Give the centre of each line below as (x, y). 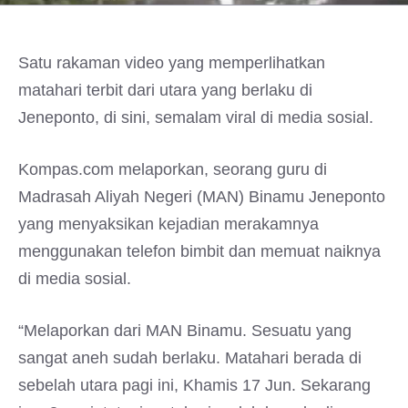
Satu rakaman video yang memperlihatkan (172, 63)
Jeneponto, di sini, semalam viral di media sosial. (196, 117)
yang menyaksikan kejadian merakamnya (168, 224)
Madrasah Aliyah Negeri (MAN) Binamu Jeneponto (202, 197)
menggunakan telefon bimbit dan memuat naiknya (199, 251)
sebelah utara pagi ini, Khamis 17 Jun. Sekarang (194, 385)
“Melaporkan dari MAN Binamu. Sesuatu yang (185, 331)
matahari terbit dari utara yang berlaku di (165, 90)
